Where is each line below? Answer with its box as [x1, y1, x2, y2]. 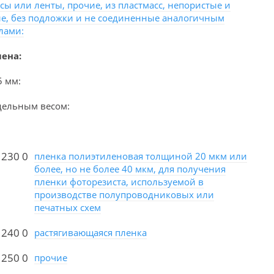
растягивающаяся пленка [34, 226, 147, 239]
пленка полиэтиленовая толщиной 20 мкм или [34, 150, 247, 163]
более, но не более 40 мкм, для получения [34, 163, 226, 176]
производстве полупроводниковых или [34, 188, 214, 201]
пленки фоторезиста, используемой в [34, 176, 204, 188]
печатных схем [34, 201, 101, 214]
